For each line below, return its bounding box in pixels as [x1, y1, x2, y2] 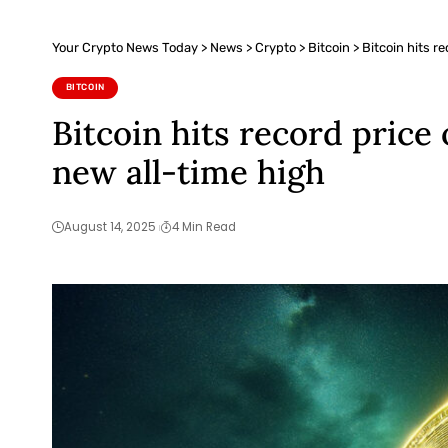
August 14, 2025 [64, 219, 156, 236]
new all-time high [52, 150, 325, 193]
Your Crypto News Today [52, 40, 198, 56]
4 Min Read [171, 219, 236, 236]
